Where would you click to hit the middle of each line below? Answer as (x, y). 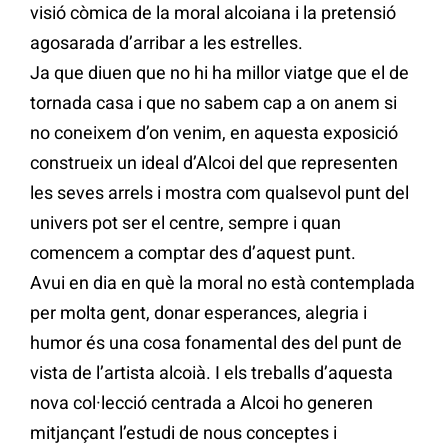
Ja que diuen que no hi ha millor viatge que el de (219, 73)
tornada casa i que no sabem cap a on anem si (213, 103)
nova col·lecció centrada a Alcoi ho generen (201, 403)
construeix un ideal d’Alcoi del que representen (214, 163)
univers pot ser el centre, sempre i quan (185, 223)
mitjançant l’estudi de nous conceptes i (183, 433)
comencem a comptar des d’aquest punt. (193, 253)
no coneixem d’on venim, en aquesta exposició (214, 133)
